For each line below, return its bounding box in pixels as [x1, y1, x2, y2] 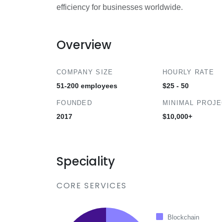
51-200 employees [56, 82, 117, 90]
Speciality [56, 153, 115, 169]
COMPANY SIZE [56, 68, 113, 76]
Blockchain [167, 214, 199, 221]
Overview [56, 37, 111, 53]
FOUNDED [56, 99, 92, 107]
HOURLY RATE [162, 68, 214, 76]
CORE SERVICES [56, 180, 127, 191]
